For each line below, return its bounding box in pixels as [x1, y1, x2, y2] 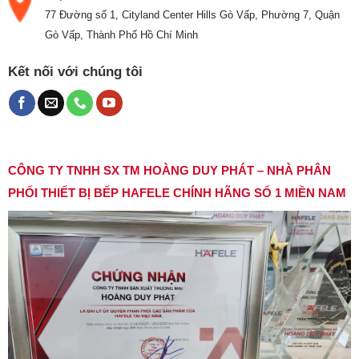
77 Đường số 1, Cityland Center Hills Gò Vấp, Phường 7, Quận [44, 9, 340, 22]
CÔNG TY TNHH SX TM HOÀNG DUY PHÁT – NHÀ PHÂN [7, 163, 331, 178]
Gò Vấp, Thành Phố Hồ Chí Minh [44, 29, 198, 42]
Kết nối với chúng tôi [7, 64, 143, 80]
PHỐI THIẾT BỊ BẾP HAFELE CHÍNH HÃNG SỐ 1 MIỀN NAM [7, 186, 346, 200]
